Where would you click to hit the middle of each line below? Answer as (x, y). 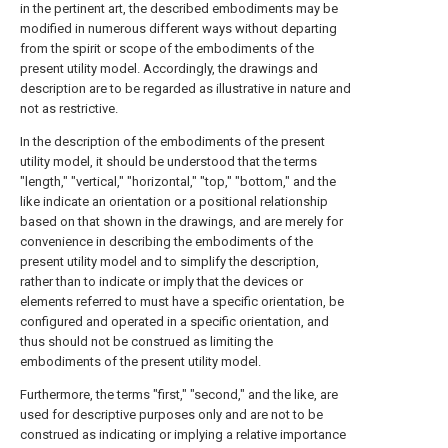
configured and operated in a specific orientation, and (174, 321)
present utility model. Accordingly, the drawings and (169, 68)
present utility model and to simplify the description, (169, 261)
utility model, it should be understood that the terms (168, 161)
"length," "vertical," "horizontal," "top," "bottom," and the (178, 181)
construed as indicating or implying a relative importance (183, 434)
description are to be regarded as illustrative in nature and (185, 88)
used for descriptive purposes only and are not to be (171, 414)
